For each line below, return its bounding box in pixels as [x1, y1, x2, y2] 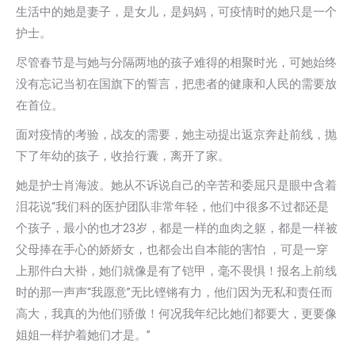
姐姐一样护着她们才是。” [16, 328, 151, 342]
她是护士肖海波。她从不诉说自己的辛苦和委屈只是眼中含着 [16, 178, 337, 193]
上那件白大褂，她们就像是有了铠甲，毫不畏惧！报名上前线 [16, 264, 337, 278]
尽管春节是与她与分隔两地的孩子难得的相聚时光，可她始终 [16, 55, 337, 70]
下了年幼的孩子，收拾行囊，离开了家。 [16, 149, 230, 163]
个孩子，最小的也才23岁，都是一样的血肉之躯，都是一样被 [16, 221, 338, 235]
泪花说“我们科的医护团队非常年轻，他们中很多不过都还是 [16, 200, 329, 214]
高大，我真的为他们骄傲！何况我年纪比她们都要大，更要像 [16, 307, 337, 321]
